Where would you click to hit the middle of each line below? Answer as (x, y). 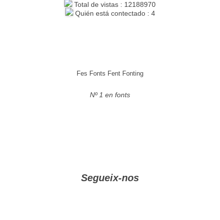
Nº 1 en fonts (110, 95)
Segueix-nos (110, 178)
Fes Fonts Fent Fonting (110, 73)
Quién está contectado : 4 (114, 13)
